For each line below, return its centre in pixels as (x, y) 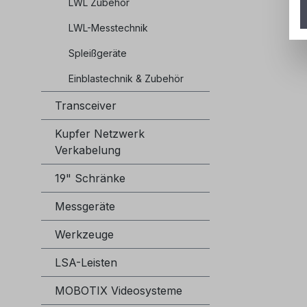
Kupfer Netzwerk (100, 134)
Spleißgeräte (98, 53)
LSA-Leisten (86, 263)
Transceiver (86, 106)
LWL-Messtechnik (108, 28)
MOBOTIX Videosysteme (119, 291)
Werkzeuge (84, 235)
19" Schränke (90, 179)
